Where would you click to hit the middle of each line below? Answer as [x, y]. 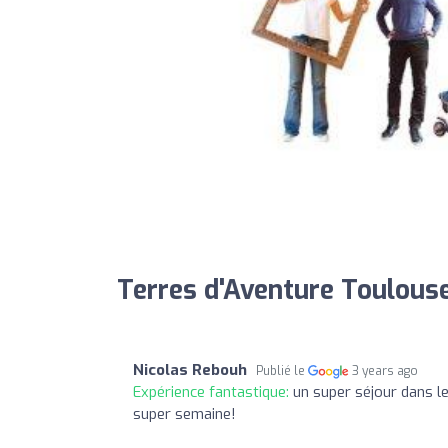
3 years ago [385, 370]
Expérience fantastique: [213, 391]
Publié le [282, 370]
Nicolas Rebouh [190, 369]
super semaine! [184, 413]
